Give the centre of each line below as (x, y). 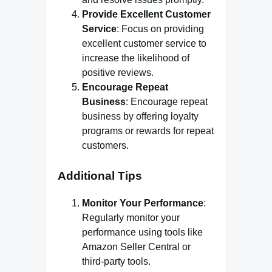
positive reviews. (118, 73)
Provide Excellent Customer (146, 15)
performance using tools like (142, 233)
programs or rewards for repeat (148, 131)
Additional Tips (100, 176)
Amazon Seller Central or (136, 247)
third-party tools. (116, 262)
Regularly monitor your (131, 218)
